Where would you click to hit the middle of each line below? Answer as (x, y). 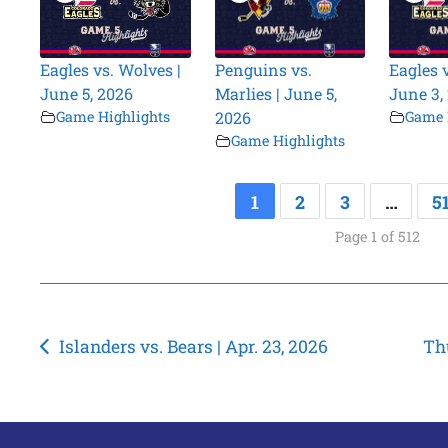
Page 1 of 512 (377, 237)
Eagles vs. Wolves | (111, 70)
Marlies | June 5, (275, 94)
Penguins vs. (263, 70)
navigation (106, 381)
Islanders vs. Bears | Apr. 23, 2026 (193, 347)
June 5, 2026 (87, 94)
